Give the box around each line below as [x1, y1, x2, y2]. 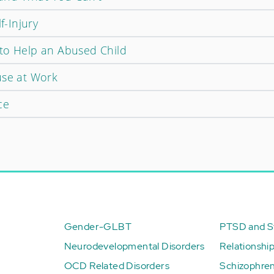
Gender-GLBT [64, 220, 131, 234]
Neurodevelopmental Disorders [64, 240, 205, 253]
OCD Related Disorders [64, 259, 169, 273]
